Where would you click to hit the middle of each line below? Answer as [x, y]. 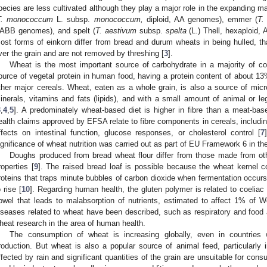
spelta [176, 30]
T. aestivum [116, 30]
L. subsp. [74, 19]
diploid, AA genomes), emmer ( [200, 19]
